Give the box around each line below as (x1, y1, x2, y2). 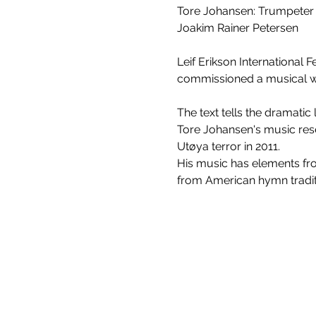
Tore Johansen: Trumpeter (176, 4, 314, 18)
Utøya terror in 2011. (176, 139, 280, 153)
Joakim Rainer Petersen (176, 20, 298, 35)
